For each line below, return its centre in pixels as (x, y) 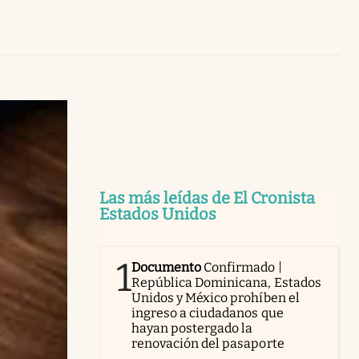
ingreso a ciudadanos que (208, 313)
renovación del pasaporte (208, 343)
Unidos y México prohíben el (216, 297)
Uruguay (300, 10)
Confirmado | (243, 267)
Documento (167, 267)
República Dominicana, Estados (226, 282)
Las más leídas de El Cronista (207, 198)
